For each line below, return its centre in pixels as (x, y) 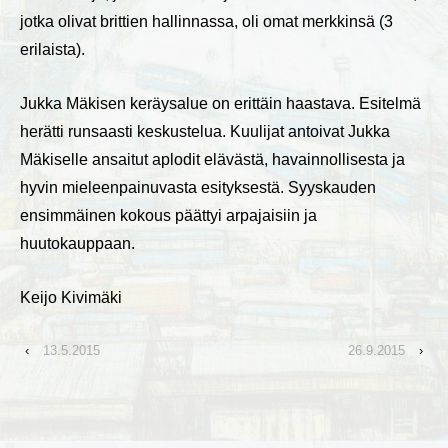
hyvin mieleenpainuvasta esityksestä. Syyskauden (198, 187)
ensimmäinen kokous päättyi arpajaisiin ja (168, 215)
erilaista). (52, 50)
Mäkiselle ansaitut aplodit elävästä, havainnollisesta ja (212, 159)
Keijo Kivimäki (71, 297)
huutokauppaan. (77, 243)
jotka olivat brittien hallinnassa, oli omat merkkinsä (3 (206, 22)
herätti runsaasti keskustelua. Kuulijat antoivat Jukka (205, 131)
